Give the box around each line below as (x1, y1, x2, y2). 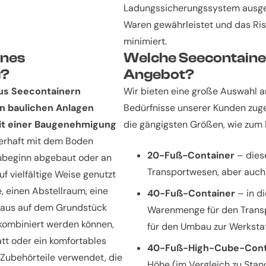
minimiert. (123, 35, 167, 48)
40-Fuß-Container (147, 187, 235, 200)
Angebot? (123, 66, 194, 83)
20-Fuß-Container (147, 149, 235, 162)
